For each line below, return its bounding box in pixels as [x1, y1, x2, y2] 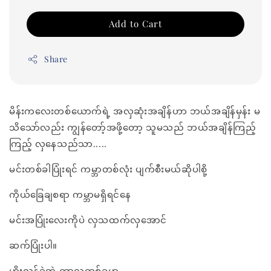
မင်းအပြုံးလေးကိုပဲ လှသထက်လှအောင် [9, 214, 167, 226]
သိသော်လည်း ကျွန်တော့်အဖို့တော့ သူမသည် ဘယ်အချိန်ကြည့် [9, 121, 256, 134]
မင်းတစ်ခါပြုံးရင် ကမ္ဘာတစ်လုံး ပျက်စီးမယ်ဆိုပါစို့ [9, 163, 207, 175]
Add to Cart [109, 18, 162, 30]
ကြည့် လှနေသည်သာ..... [9, 137, 107, 150]
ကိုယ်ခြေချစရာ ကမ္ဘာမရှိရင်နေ [9, 188, 131, 201]
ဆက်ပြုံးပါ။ [9, 239, 57, 252]
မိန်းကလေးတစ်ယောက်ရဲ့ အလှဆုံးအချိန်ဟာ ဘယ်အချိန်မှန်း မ [9, 105, 261, 117]
